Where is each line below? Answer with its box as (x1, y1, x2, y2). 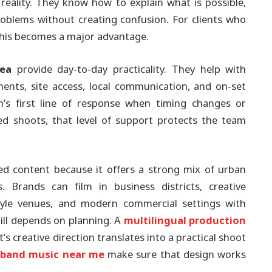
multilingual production (123, 210, 246, 232)
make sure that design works (107, 244, 246, 266)
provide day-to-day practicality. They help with (12, 58, 246, 80)
